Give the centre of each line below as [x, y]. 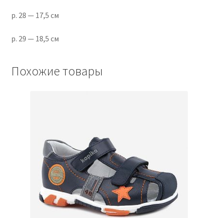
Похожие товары [57, 71]
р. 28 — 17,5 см [35, 15]
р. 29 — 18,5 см [35, 38]
